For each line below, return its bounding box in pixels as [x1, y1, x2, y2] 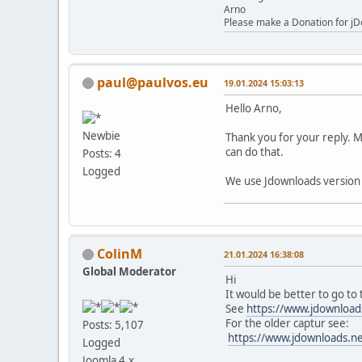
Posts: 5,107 [82, 318, 144, 333]
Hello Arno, [225, 100, 282, 116]
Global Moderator [82, 263, 176, 279]
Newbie [82, 128, 120, 144]
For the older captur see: [225, 315, 349, 330]
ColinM [97, 244, 142, 263]
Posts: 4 [82, 146, 121, 162]
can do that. [225, 144, 284, 159]
